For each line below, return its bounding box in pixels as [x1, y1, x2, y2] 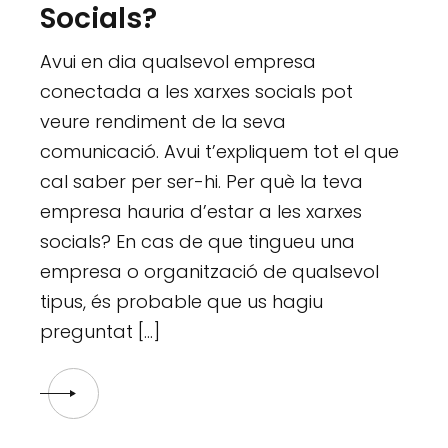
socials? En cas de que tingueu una [40, 229, 356, 254]
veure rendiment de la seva [40, 109, 287, 134]
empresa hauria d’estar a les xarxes [40, 199, 363, 224]
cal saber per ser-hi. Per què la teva [40, 169, 364, 194]
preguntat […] [40, 319, 161, 344]
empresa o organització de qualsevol [40, 259, 380, 284]
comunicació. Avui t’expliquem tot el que [40, 139, 400, 164]
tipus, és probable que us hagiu [40, 289, 324, 314]
